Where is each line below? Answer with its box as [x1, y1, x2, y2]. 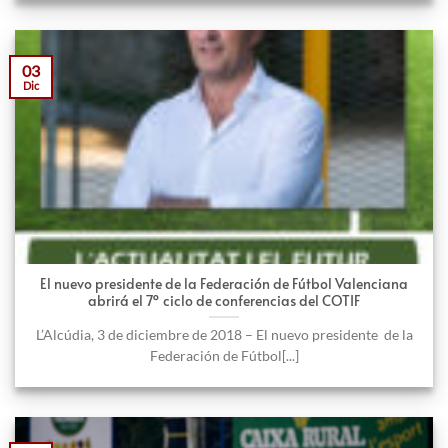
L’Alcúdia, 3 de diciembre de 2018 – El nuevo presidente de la [35, 326, 413, 343]
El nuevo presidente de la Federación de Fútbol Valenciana [40, 273, 408, 293]
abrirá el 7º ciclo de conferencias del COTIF [87, 290, 361, 310]
